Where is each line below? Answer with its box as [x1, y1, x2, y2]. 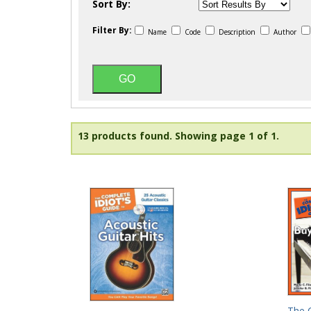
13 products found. [78, 129, 172, 142]
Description [217, 27, 258, 37]
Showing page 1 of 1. [175, 129, 279, 142]
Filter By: [92, 24, 132, 36]
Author [271, 27, 299, 37]
